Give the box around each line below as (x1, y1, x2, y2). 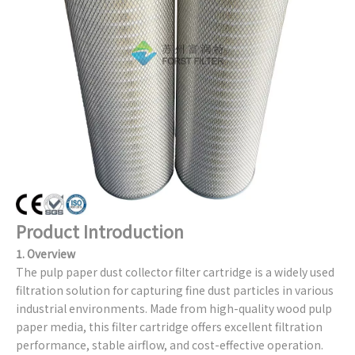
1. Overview (16, 246, 75, 261)
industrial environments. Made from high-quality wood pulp (16, 300, 332, 316)
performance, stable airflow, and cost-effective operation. (16, 337, 323, 353)
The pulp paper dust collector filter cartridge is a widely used (16, 264, 334, 280)
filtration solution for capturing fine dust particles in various (16, 282, 334, 298)
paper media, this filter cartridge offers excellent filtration (16, 319, 323, 334)
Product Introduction (16, 219, 184, 243)
